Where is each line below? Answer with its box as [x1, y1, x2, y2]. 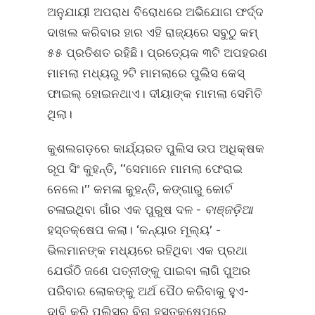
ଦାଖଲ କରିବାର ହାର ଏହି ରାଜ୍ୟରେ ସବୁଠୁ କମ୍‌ [47, 25, 259, 40]
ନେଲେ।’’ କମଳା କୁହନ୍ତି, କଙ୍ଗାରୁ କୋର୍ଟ [47, 182, 233, 197]
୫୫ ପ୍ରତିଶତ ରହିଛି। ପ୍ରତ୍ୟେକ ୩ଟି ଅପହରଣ [47, 46, 268, 60]
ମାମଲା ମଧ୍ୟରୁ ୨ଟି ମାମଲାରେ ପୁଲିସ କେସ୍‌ [47, 66, 245, 81]
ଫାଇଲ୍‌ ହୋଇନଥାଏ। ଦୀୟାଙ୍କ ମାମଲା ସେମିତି [47, 86, 263, 101]
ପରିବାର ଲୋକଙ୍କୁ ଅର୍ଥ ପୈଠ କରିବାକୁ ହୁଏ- [47, 284, 250, 299]
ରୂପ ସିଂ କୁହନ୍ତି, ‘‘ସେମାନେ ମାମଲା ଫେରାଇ [47, 162, 243, 176]
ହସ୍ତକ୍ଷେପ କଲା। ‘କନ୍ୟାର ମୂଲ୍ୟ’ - [47, 223, 221, 238]
